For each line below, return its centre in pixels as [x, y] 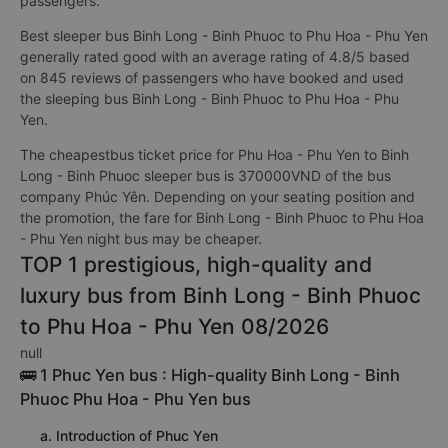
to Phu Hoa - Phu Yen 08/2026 [174, 326]
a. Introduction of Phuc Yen [129, 435]
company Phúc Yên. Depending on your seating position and [217, 196]
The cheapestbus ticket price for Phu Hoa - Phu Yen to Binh [214, 154]
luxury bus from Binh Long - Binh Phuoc [220, 295]
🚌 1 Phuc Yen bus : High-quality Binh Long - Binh [210, 375]
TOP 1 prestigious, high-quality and [196, 264]
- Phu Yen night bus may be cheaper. [141, 238]
